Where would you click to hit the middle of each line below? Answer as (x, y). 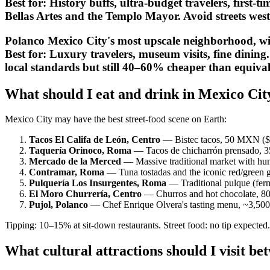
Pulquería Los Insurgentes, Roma (98, 183)
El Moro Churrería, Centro (85, 194)
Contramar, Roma (67, 172)
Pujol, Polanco (58, 205)
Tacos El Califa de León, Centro (95, 140)
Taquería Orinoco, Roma (80, 151)
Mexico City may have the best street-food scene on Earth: (116, 119)
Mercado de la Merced (75, 162)
